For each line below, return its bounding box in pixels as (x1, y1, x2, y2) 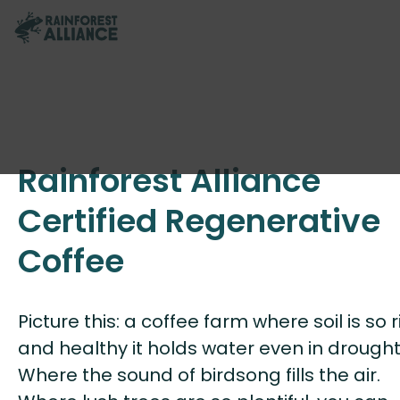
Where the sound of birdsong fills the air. (18, 362, 380, 387)
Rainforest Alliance (18, 157, 321, 204)
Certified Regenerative (18, 197, 380, 244)
